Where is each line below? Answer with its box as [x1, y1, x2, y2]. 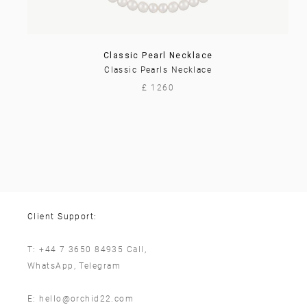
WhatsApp [27, 261, 74, 271]
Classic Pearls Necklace [104, 65, 212, 75]
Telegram [79, 261, 121, 271]
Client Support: [27, 212, 97, 221]
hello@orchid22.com [39, 294, 134, 304]
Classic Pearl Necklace [103, 51, 213, 60]
